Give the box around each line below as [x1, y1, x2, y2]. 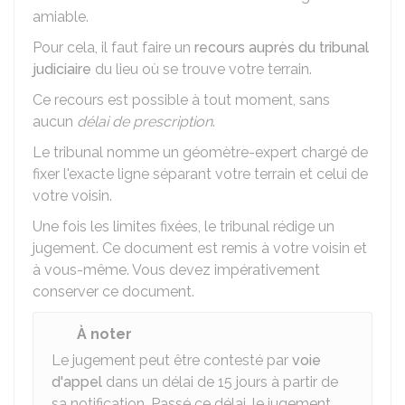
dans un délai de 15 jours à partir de [102, 373, 338, 391]
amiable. [33, 8, 89, 25]
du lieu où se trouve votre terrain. [91, 61, 312, 78]
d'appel [52, 373, 102, 391]
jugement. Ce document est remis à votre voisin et [33, 240, 367, 257]
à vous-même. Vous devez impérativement [33, 261, 320, 278]
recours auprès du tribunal [194, 39, 369, 56]
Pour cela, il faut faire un [33, 39, 194, 56]
